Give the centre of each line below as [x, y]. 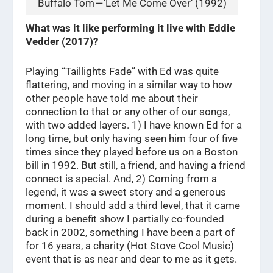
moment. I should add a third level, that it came [133, 206]
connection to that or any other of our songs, [128, 112]
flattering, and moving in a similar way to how [129, 85]
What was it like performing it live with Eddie [131, 28]
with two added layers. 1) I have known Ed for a [134, 125]
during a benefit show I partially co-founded [125, 219]
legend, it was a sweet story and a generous [126, 192]
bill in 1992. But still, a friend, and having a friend [136, 165]
